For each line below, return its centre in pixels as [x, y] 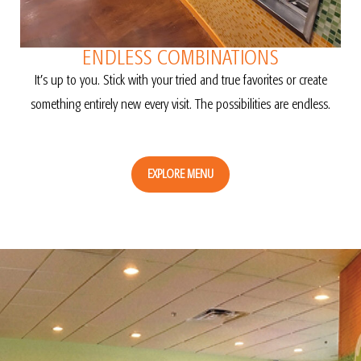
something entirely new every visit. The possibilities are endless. [180, 104]
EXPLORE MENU [180, 174]
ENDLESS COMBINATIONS [180, 57]
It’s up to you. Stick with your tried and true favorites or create [180, 79]
